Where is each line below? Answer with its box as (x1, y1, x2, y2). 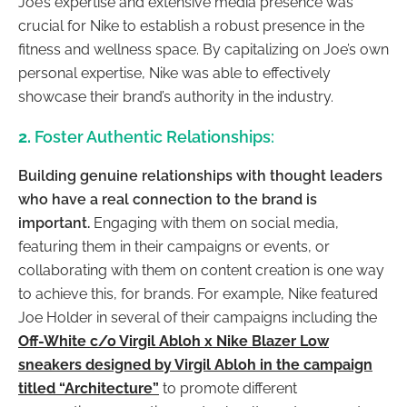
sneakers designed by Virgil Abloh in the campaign (18, 356, 372, 374)
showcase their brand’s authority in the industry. (18, 88, 333, 106)
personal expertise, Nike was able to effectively (18, 65, 331, 83)
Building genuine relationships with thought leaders (18, 167, 382, 185)
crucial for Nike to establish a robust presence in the (18, 17, 364, 35)
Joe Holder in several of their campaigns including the (18, 309, 377, 327)
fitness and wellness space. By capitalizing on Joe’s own (18, 41, 389, 59)
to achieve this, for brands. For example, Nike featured (18, 285, 378, 303)
